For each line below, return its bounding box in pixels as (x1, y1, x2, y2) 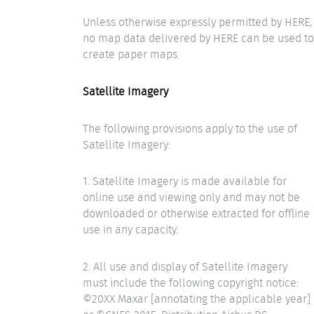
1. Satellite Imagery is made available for (83, 173, 287, 190)
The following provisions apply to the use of (83, 120, 297, 137)
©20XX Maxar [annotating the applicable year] (83, 290, 310, 307)
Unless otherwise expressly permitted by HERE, (83, 14, 312, 31)
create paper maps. (83, 46, 179, 63)
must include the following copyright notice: (83, 274, 299, 291)
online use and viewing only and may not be (83, 189, 300, 206)
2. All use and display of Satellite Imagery (83, 258, 287, 275)
